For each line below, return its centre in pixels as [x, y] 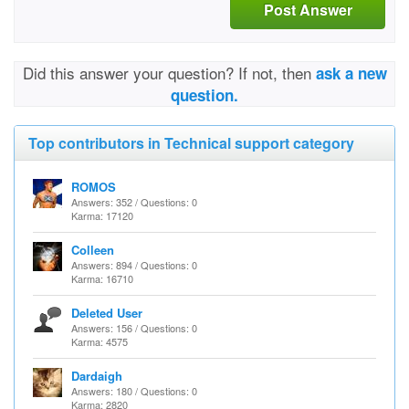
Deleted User [107, 313]
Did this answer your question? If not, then [169, 73]
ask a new [351, 73]
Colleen [93, 250]
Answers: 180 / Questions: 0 [134, 391]
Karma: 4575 [100, 341]
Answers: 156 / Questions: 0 [134, 328]
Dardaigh [97, 376]
